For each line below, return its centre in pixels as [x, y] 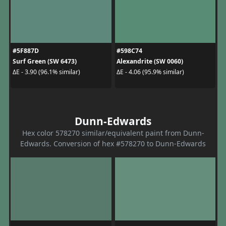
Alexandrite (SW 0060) [150, 61]
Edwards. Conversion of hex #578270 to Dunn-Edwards [113, 143]
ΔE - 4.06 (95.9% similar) [150, 72]
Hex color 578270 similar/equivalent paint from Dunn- [113, 133]
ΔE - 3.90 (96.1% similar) [46, 72]
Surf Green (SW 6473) [44, 61]
